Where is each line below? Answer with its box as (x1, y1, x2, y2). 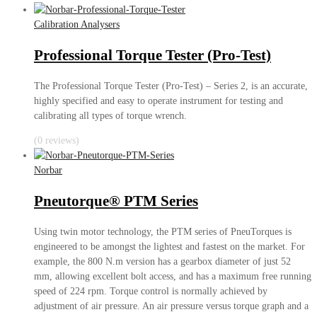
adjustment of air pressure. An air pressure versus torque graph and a (34, 301, 309, 312)
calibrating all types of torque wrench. (34, 110, 187, 122)
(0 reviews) (34, 135, 79, 146)
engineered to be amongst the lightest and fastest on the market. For (34, 241, 305, 253)
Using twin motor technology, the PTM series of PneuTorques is (34, 226, 292, 238)
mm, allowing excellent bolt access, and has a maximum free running (34, 271, 311, 282)
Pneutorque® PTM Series (34, 192, 198, 209)
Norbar (34, 165, 62, 176)
